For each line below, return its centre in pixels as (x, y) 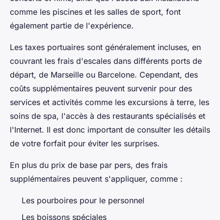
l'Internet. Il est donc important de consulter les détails (110, 129)
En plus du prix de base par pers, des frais (89, 165)
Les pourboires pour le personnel (83, 200)
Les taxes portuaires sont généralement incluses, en (105, 47)
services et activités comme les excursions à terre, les (110, 102)
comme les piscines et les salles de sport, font (95, 12)
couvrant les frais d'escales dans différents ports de (106, 61)
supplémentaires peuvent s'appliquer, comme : (96, 179)
